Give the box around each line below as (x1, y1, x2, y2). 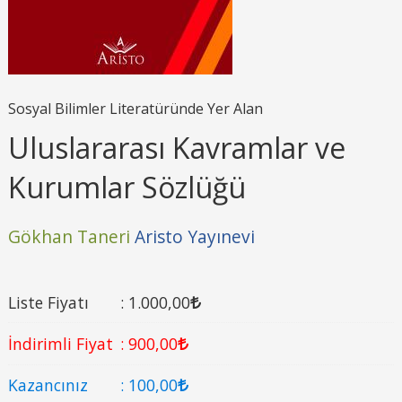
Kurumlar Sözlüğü (7, 167, 246, 206)
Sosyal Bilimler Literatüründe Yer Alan (7, 98, 263, 118)
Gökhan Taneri (7, 224, 130, 249)
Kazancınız (7, 374, 88, 397)
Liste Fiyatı (7, 291, 89, 313)
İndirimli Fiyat (7, 333, 113, 355)
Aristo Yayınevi (134, 224, 255, 249)
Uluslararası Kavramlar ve (7, 127, 345, 167)
